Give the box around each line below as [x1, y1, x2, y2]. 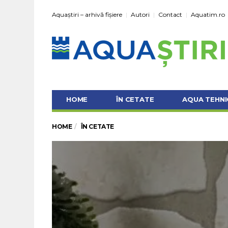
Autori [131, 11, 150, 18]
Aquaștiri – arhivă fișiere [52, 11, 122, 18]
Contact [158, 11, 182, 18]
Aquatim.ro [191, 11, 225, 18]
